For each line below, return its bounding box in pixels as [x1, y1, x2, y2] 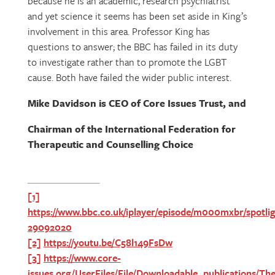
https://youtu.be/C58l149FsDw [43, 234, 172, 250]
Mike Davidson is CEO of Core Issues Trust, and [27, 95, 246, 110]
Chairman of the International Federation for [27, 121, 236, 136]
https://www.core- [43, 250, 121, 265]
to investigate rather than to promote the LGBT [27, 54, 227, 69]
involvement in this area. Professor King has [27, 23, 210, 39]
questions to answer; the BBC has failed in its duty [27, 39, 238, 54]
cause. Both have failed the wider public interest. [27, 69, 231, 85]
